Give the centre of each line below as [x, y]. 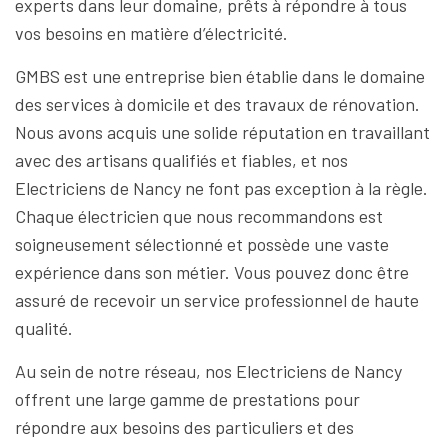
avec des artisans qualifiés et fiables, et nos [181, 160]
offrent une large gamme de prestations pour [187, 399]
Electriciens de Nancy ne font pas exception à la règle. [221, 188]
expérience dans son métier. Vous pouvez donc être [212, 272]
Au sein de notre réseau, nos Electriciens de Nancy [208, 371]
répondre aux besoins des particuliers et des [184, 427]
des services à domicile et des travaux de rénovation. [217, 104]
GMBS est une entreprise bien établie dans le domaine [220, 76]
